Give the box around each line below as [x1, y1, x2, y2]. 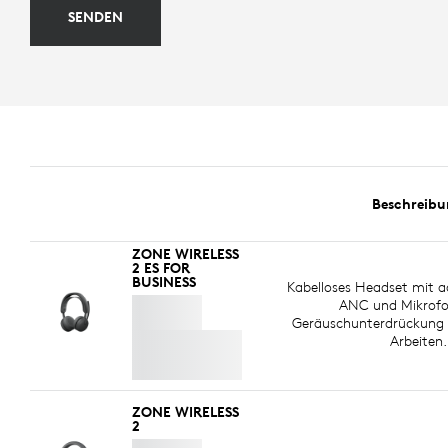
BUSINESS [132, 273, 196, 292]
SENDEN [68, 8, 123, 27]
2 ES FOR [132, 259, 190, 278]
